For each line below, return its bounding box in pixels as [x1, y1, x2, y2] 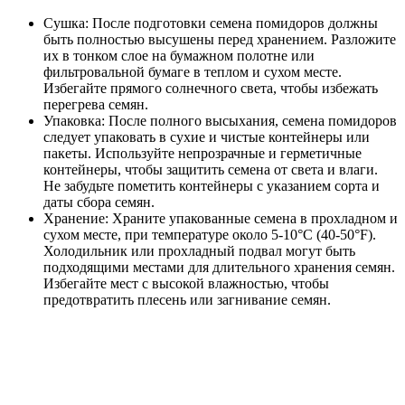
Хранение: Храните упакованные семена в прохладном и [43, 210, 398, 226]
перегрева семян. [43, 96, 148, 112]
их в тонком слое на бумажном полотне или [43, 47, 315, 63]
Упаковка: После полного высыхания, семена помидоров [43, 112, 397, 128]
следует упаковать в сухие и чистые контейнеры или [43, 128, 370, 145]
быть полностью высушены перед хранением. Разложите [43, 31, 396, 47]
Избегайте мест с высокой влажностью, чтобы [43, 275, 329, 291]
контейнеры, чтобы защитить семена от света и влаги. [43, 161, 378, 177]
